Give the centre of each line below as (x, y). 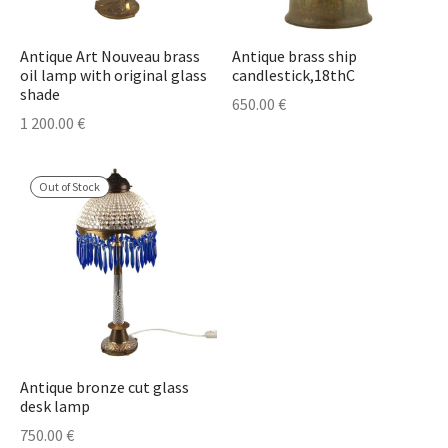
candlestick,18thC (293, 75)
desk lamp (55, 406)
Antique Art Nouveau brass (110, 56)
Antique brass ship (294, 56)
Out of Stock (70, 186)
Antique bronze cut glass (104, 387)
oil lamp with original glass (113, 75)
